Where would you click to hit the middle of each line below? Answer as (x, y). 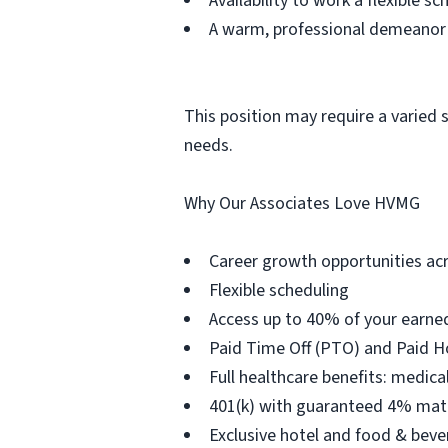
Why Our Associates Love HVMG (302, 203)
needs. (208, 145)
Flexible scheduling (279, 290)
